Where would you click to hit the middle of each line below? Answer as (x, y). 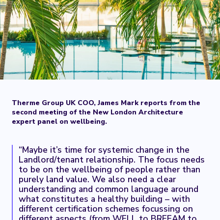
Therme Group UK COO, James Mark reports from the (106, 103)
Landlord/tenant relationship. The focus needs (112, 160)
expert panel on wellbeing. (59, 122)
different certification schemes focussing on (106, 209)
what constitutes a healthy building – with (104, 199)
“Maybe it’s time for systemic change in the (104, 150)
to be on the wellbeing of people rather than (110, 169)
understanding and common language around (109, 189)
